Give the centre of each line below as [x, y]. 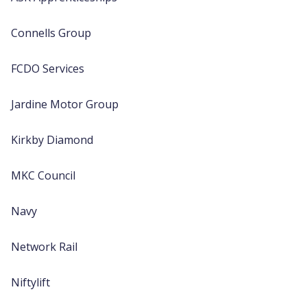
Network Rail [44, 247]
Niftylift [30, 282]
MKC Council [43, 175]
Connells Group [51, 33]
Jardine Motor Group [65, 104]
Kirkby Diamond [52, 140]
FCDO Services [50, 69]
